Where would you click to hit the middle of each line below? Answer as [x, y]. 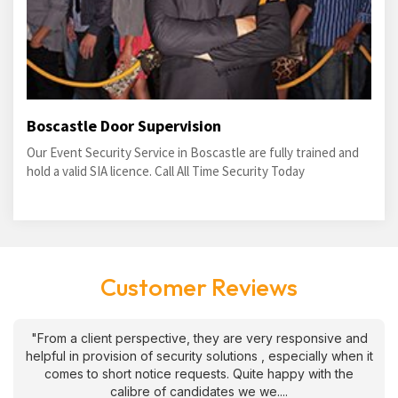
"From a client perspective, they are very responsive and [199, 338]
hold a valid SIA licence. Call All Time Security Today [166, 171]
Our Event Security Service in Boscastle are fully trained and [193, 152]
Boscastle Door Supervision [124, 126]
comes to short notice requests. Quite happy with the [199, 374]
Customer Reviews [199, 287]
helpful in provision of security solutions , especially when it [199, 356]
